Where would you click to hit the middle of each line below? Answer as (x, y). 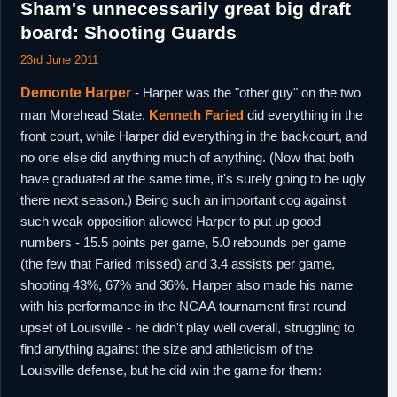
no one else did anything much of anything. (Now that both (187, 157)
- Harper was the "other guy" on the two (246, 93)
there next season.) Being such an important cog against (183, 200)
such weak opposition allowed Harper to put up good (171, 221)
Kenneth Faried (196, 115)
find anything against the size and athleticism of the (167, 349)
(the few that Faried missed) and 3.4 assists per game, (178, 264)
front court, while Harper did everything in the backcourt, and (194, 136)
